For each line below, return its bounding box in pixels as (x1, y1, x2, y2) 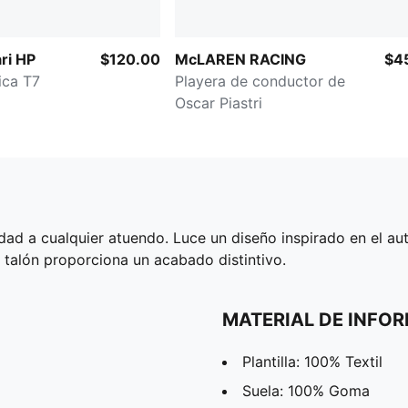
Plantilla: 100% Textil (242, 352, 382, 371)
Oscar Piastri (175, 93, 262, 112)
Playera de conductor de (175, 71, 345, 90)
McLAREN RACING (175, 49, 306, 68)
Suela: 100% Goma (242, 381, 370, 400)
